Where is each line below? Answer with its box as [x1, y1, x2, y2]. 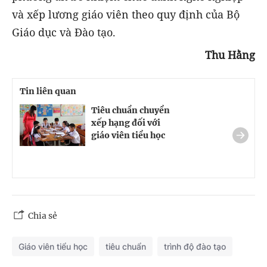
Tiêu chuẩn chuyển [91, 104, 170, 116]
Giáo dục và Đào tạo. [12, 24, 116, 39]
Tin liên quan [20, 85, 76, 97]
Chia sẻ [28, 210, 57, 221]
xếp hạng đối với [91, 117, 160, 128]
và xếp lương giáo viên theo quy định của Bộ [12, 7, 240, 21]
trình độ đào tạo [164, 241, 226, 252]
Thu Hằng [205, 47, 255, 62]
